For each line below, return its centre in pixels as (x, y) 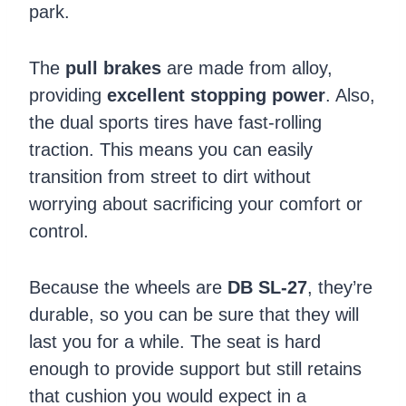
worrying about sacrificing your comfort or (196, 203)
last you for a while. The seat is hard (175, 341)
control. (59, 231)
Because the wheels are (128, 287)
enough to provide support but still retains (195, 368)
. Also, (350, 95)
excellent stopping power (216, 95)
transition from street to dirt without (170, 176)
